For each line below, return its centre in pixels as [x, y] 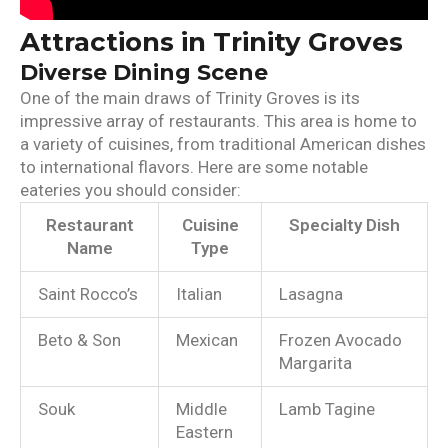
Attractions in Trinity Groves [211, 42]
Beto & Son [79, 340]
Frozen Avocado [340, 340]
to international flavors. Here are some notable [194, 167]
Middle [201, 409]
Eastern [204, 432]
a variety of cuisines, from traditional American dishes [223, 144]
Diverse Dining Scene [144, 73]
